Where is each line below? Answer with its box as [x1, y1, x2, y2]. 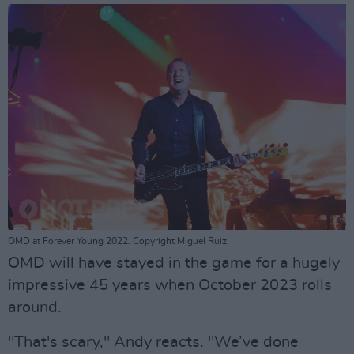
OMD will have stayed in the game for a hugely [8, 254, 340, 271]
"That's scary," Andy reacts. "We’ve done [8, 333, 299, 350]
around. [8, 299, 62, 315]
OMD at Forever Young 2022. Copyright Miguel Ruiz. [8, 235, 229, 246]
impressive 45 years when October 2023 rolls [8, 277, 332, 293]
